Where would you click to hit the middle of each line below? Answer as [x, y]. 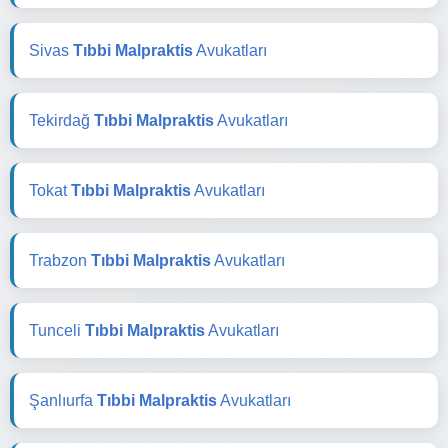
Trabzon [60, 260]
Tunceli [57, 330]
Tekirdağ [61, 120]
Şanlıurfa [63, 400]
